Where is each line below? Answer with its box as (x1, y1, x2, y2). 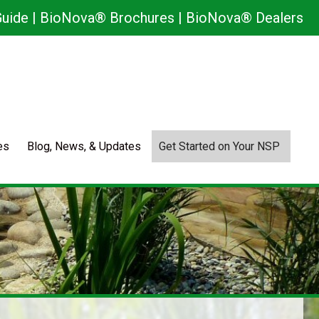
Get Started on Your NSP (159, 140, 280, 153)
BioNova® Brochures (40, 9, 174, 26)
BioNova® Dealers (186, 9, 303, 26)
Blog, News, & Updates (27, 140, 141, 153)
